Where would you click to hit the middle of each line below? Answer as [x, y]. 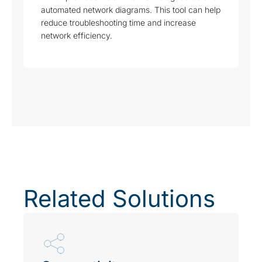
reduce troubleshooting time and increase [118, 23]
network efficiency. [77, 36]
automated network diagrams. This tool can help [131, 10]
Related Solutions [119, 199]
